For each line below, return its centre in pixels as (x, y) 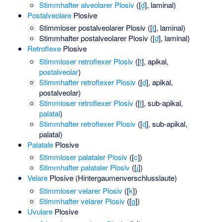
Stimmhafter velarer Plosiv (82, 201)
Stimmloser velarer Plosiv (81, 190)
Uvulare (40, 211)
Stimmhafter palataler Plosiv (85, 167)
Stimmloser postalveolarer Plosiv (93, 28)
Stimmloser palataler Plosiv (83, 157)
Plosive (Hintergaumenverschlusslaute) (112, 178)
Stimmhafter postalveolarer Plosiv (94, 38)
